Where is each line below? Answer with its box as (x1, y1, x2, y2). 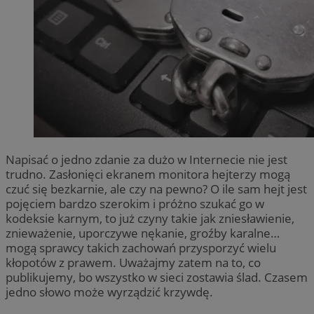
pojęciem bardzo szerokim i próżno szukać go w (6, 195, 264, 212)
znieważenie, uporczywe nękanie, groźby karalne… (6, 224, 280, 241)
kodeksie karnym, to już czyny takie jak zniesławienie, (6, 210, 294, 226)
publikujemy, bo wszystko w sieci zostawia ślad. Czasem (6, 268, 308, 285)
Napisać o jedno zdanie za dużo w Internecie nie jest (6, 151, 287, 168)
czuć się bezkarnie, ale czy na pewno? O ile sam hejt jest (6, 180, 307, 197)
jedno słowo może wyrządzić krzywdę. (6, 283, 213, 300)
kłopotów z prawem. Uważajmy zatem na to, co (6, 254, 261, 271)
